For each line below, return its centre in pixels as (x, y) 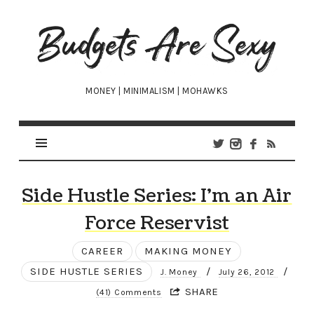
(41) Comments (129, 293)
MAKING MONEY (189, 251)
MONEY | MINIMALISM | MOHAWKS (157, 91)
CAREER (103, 251)
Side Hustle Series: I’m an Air (157, 196)
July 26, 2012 (248, 272)
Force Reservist (157, 224)
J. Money (180, 272)
